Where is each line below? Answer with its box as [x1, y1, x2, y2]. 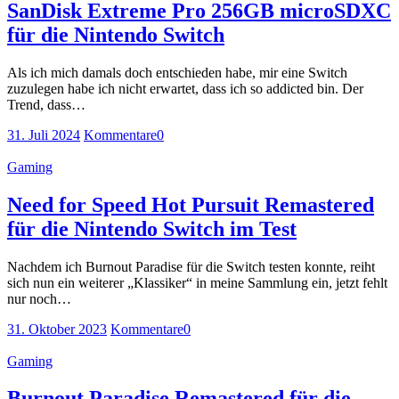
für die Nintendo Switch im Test [7, 216, 297, 240]
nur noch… [7, 290, 71, 306]
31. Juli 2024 [7, 126, 80, 142]
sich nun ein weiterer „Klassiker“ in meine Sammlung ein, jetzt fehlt [7, 274, 387, 290]
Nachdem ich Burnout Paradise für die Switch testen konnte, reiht [7, 258, 375, 274]
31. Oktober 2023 [7, 321, 107, 337]
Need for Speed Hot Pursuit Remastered [7, 192, 374, 216]
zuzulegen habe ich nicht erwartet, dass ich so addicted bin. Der [7, 80, 363, 96]
